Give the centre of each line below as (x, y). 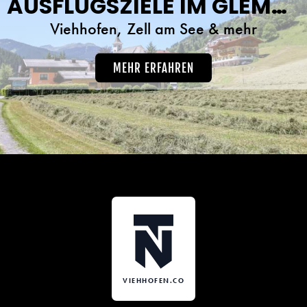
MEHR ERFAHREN (153, 68)
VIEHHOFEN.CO (153, 281)
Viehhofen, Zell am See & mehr (153, 28)
